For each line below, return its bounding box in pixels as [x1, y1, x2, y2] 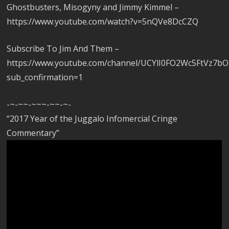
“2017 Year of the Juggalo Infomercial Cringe [7, 113, 178, 125]
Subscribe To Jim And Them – [7, 43, 120, 55]
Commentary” [7, 127, 60, 139]
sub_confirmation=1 [7, 72, 83, 83]
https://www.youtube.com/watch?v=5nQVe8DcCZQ [7, 16, 199, 28]
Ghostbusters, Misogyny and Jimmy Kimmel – [7, 2, 179, 13]
